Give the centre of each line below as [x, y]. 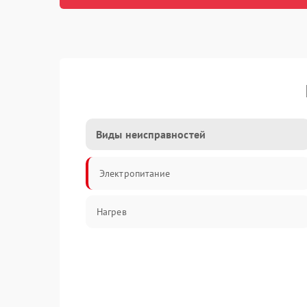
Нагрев [112, 212]
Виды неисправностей [151, 134]
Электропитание [135, 173]
